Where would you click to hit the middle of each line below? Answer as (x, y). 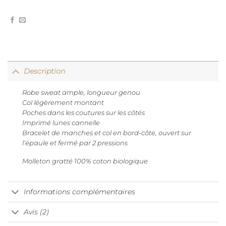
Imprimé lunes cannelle (61, 123)
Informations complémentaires (80, 192)
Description (45, 71)
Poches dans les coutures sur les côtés (84, 112)
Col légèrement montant (63, 102)
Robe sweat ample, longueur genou (81, 92)
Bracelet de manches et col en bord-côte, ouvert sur (107, 133)
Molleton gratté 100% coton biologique (85, 161)
